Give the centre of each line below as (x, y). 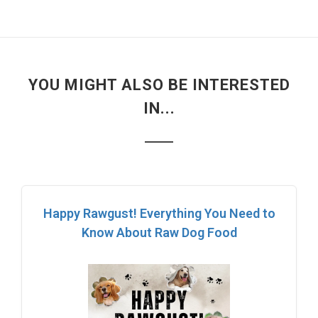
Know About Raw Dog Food (159, 232)
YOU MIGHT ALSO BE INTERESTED (159, 84)
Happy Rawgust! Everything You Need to (159, 213)
